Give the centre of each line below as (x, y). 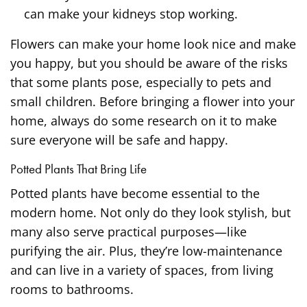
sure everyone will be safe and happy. (120, 139)
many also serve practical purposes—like (129, 231)
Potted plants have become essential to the (135, 193)
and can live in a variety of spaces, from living (142, 270)
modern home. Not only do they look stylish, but (151, 212)
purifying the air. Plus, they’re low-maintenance (147, 250)
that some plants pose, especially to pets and (141, 82)
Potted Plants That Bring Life (78, 169)
